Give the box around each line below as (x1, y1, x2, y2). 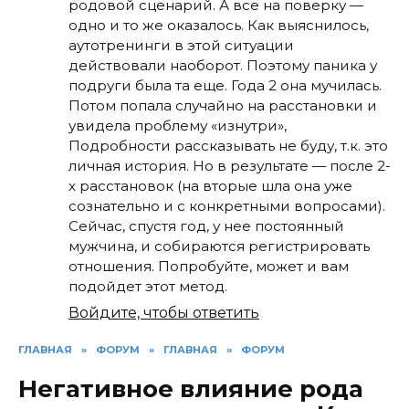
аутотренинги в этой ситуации (68, 36, 294, 54)
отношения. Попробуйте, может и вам (68, 257, 349, 275)
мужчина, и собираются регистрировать (68, 236, 370, 255)
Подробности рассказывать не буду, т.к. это (68, 136, 388, 154)
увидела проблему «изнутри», (68, 116, 287, 134)
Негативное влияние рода (18, 374, 363, 404)
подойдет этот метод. (68, 277, 227, 295)
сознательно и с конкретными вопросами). (68, 196, 385, 215)
